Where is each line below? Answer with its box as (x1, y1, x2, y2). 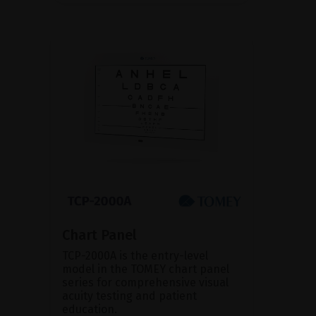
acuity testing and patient (62, 288, 197, 303)
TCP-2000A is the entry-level (62, 248, 208, 262)
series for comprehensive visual (62, 275, 229, 289)
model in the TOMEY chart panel (62, 262, 229, 276)
